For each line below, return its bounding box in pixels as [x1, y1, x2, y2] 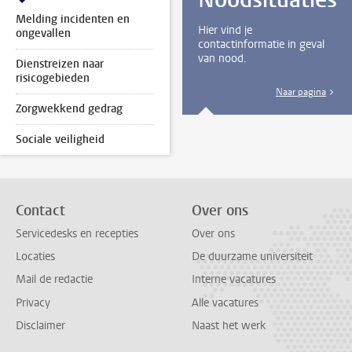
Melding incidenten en [16, 12, 130, 27]
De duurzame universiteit [192, 249, 313, 265]
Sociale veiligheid [16, 132, 104, 148]
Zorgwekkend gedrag [16, 101, 123, 117]
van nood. [197, 51, 247, 67]
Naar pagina [275, 86, 326, 99]
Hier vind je [197, 23, 252, 38]
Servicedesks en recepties [16, 225, 138, 241]
